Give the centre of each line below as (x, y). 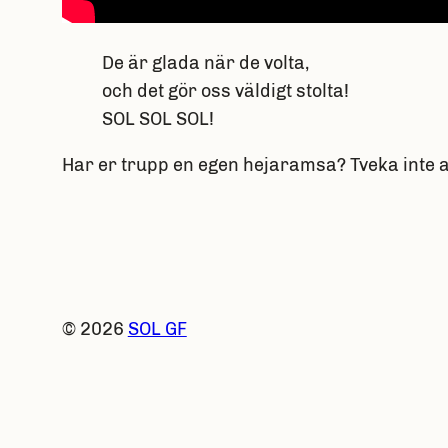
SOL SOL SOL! (157, 119)
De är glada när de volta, (205, 63)
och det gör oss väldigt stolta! (225, 91)
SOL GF (157, 329)
